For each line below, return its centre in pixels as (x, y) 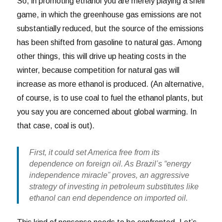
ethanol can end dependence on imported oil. (108, 198)
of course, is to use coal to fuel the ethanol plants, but (110, 98)
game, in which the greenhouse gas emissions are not (110, 15)
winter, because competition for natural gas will (98, 70)
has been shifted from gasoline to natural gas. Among (110, 43)
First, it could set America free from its (94, 153)
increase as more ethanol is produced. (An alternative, (111, 84)
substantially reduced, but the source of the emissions (111, 29)
